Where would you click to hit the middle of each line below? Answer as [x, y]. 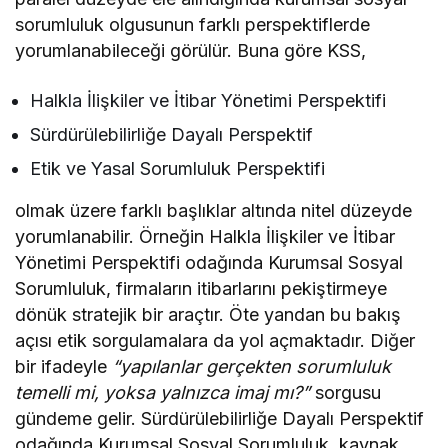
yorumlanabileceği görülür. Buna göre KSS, [191, 51]
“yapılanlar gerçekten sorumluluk [249, 367]
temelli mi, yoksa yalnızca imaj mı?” [163, 393]
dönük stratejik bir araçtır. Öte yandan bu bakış [208, 315]
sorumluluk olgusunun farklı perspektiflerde [193, 25]
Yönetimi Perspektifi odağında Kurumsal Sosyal [209, 263]
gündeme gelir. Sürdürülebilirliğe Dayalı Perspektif [220, 419]
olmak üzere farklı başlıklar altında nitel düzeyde [214, 211]
